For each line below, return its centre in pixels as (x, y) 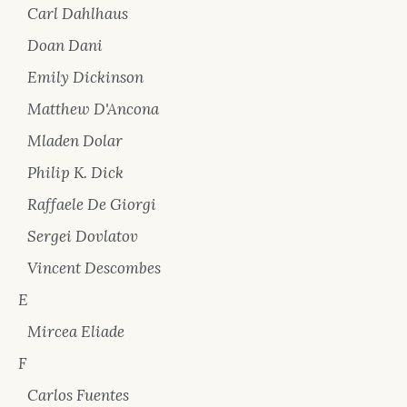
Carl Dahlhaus (78, 14)
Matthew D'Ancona (93, 109)
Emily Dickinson (85, 77)
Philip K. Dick (75, 173)
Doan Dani (65, 45)
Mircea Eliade (76, 332)
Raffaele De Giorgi (92, 204)
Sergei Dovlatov (83, 236)
